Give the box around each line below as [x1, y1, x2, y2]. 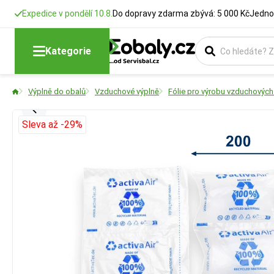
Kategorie [45, 45, 91, 57]
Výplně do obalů [28, 87, 86, 96]
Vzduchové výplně [95, 87, 159, 96]
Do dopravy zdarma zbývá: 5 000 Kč [113, 9, 250, 18]
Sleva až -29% [22, 119, 83, 130]
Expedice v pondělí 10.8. [22, 9, 113, 18]
